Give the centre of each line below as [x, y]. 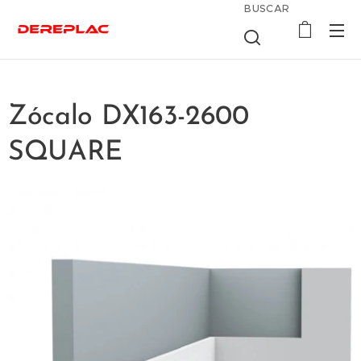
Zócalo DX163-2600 [129, 117]
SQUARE [66, 153]
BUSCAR [267, 8]
